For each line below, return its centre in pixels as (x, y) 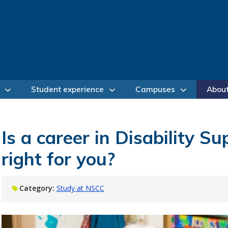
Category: (37, 188)
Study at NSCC (80, 188)
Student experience (67, 89)
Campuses (155, 89)
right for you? (58, 159)
